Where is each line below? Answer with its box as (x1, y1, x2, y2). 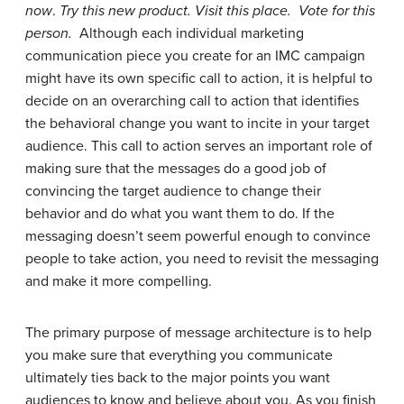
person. (25, 24, 79, 43)
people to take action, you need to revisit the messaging (25, 250, 379, 269)
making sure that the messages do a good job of (25, 160, 326, 179)
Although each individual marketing (79, 24, 304, 43)
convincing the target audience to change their (25, 182, 321, 201)
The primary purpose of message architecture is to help (25, 324, 372, 343)
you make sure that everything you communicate (25, 346, 333, 365)
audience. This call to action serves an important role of (25, 137, 372, 156)
